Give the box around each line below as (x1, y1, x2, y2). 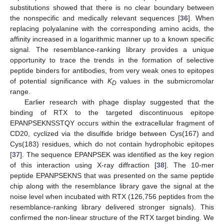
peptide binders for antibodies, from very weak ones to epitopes (10, 66, 214, 74)
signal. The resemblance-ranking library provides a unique (10, 45, 214, 53)
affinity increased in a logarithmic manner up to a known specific (10, 34, 214, 43)
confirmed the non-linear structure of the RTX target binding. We (10, 213, 214, 221)
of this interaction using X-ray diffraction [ (10, 160, 157, 169)
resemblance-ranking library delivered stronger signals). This (10, 202, 214, 211)
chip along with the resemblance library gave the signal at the (10, 181, 214, 190)
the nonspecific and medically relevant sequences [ (10, 13, 180, 22)
